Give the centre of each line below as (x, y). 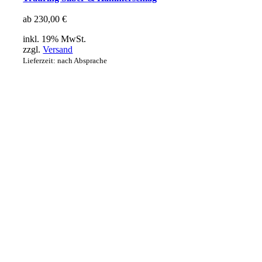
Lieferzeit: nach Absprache (65, 60)
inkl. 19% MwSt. (55, 39)
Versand (58, 49)
